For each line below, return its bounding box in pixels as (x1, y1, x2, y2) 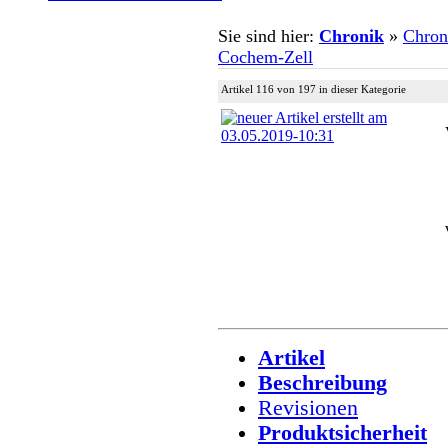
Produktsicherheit (258, 420, 427, 445)
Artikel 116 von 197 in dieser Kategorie (221, 82, 406, 95)
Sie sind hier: (218, 25, 319, 46)
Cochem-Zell (218, 46, 313, 67)
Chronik (319, 25, 384, 46)
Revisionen (258, 395, 358, 420)
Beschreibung (258, 370, 387, 395)
